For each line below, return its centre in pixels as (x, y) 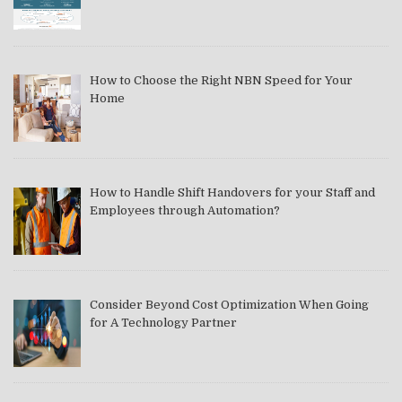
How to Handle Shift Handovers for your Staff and (232, 192)
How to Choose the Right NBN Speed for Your (221, 80)
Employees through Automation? (184, 210)
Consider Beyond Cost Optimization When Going (229, 304)
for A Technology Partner (163, 322)
